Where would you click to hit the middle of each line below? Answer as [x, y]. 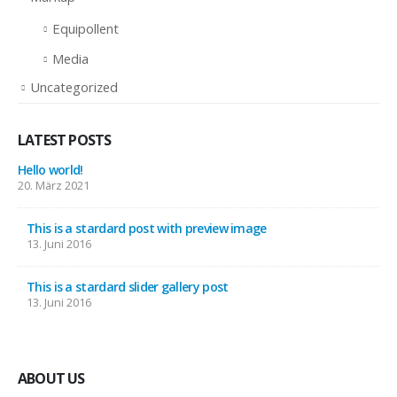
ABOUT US [51, 379]
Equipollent [86, 29]
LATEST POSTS [65, 140]
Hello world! [51, 170]
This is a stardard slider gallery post [128, 287]
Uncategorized [74, 87]
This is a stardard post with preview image [147, 229]
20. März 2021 [54, 186]
